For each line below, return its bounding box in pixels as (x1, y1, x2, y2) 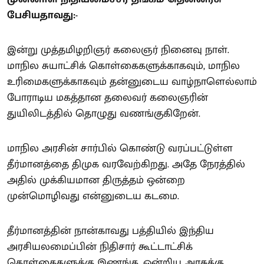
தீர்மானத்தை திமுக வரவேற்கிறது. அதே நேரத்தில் (7, 155, 245, 173)
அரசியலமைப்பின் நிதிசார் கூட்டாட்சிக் (7, 237, 193, 256)
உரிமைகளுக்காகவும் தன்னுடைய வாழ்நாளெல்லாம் (7, 72, 257, 91)
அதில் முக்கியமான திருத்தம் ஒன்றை (7, 171, 185, 189)
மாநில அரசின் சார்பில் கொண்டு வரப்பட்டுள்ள (7, 139, 233, 157)
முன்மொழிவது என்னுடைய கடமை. (7, 187, 179, 205)
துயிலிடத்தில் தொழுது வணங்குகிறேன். (7, 104, 200, 123)
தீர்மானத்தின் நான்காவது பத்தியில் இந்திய (7, 222, 214, 240)
